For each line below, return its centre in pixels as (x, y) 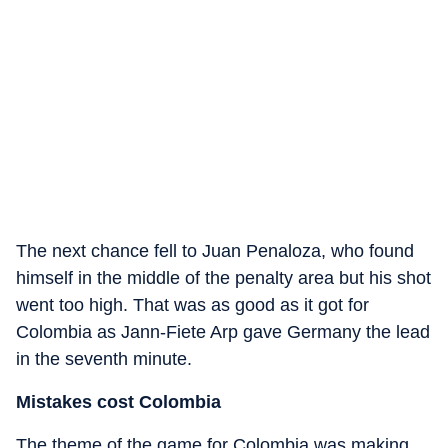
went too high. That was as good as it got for (192, 304)
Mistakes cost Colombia (118, 401)
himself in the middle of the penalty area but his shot (223, 277)
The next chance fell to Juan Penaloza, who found (215, 250)
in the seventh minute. (104, 358)
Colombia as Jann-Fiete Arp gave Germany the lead (223, 331)
